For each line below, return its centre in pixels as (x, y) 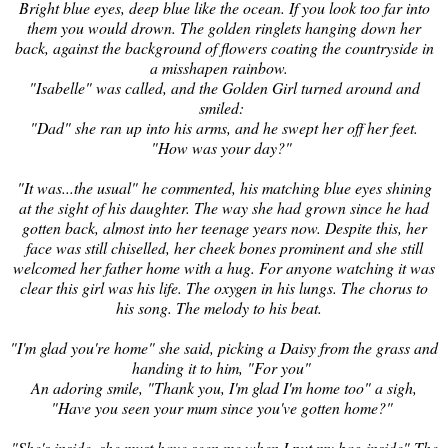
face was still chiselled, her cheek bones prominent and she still (224, 247)
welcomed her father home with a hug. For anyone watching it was (224, 267)
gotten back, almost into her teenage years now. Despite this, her (224, 227)
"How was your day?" (221, 147)
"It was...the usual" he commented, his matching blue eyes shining (224, 187)
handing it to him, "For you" (221, 367)
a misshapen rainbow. (221, 67)
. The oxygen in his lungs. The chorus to (303, 287)
